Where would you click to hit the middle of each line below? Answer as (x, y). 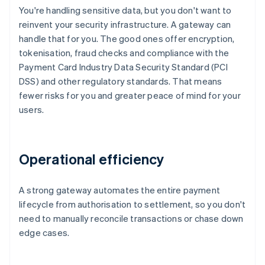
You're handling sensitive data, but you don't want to (125, 10)
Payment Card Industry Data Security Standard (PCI (123, 67)
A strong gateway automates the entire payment (120, 190)
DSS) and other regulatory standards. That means (121, 81)
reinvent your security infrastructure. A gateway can (125, 25)
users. (32, 110)
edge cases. (44, 233)
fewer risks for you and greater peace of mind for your (130, 96)
